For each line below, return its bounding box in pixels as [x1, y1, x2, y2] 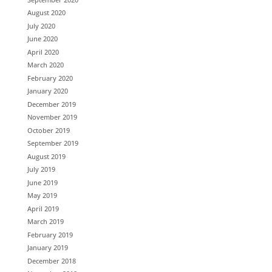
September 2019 [27, 138, 78, 148]
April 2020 [27, 47, 59, 56]
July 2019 [27, 165, 55, 174]
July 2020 [27, 21, 55, 30]
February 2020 [27, 73, 73, 83]
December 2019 [27, 99, 76, 109]
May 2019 [27, 191, 57, 200]
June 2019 [27, 177, 58, 187]
